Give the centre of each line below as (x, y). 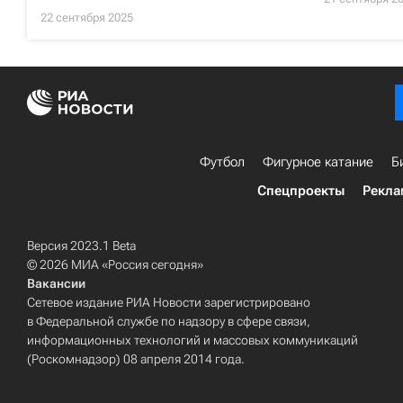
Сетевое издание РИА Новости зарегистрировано (169, 302)
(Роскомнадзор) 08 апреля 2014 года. (136, 359)
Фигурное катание (318, 162)
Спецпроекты (301, 191)
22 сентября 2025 (87, 18)
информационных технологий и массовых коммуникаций (193, 340)
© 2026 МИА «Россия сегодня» (115, 264)
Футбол (222, 162)
